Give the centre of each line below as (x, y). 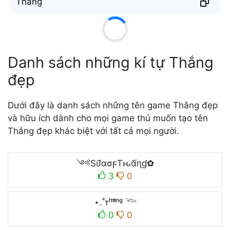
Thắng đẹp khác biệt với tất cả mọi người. (93, 131)
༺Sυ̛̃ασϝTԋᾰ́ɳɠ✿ (115, 163)
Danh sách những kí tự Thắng (111, 62)
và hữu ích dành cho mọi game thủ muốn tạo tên (108, 118)
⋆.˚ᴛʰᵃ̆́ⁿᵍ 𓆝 (115, 202)
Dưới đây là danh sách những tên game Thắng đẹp (113, 105)
